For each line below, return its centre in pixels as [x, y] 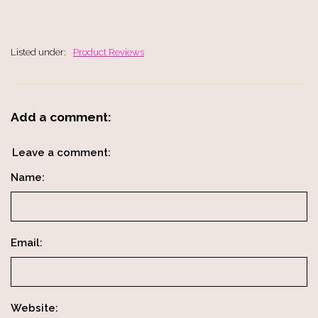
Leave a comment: [61, 153]
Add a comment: [61, 117]
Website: [34, 308]
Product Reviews [109, 51]
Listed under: [38, 51]
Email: [27, 243]
